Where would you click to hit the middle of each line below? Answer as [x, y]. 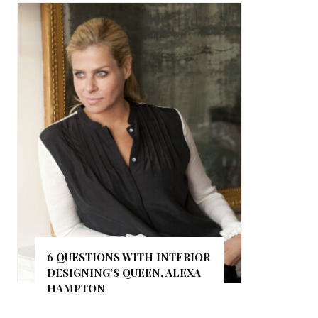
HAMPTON [76, 288]
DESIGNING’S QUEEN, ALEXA [124, 272]
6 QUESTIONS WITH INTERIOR [129, 257]
